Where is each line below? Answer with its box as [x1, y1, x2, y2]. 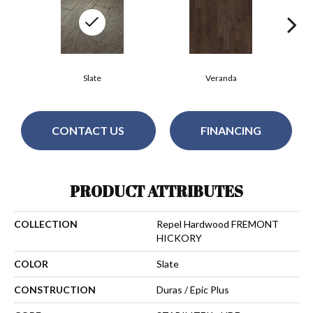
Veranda [205, 72, 237, 83]
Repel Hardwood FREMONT [156, 217, 279, 230]
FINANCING [200, 124, 261, 138]
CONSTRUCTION [14, 283, 96, 296]
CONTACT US [52, 124, 125, 138]
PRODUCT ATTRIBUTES [70, 180, 243, 201]
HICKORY [156, 231, 202, 244]
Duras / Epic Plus [156, 283, 229, 296]
